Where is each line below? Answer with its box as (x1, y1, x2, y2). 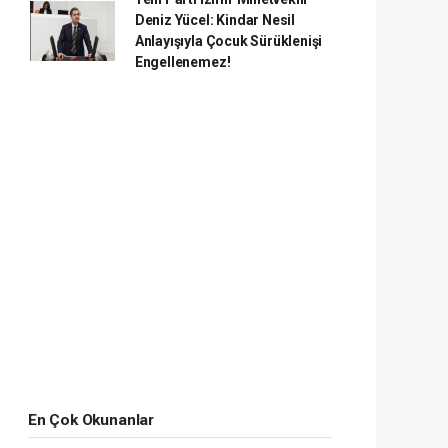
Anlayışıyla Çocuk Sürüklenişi (134, 33, 323, 49)
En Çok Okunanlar (28, 411, 154, 429)
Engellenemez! (134, 54, 231, 70)
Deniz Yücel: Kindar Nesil (134, 12, 296, 28)
